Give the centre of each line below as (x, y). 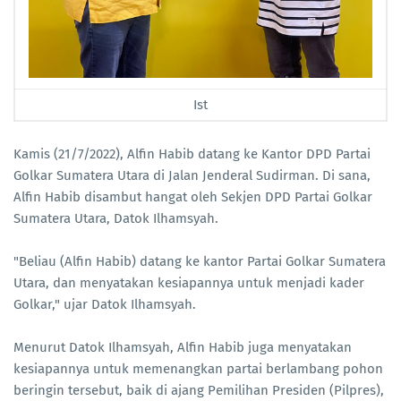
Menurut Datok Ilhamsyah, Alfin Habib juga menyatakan (183, 348)
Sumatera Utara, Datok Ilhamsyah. (118, 219)
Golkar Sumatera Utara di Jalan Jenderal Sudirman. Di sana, (192, 176)
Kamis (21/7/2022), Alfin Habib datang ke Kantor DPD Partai (192, 154)
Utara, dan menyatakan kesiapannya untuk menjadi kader (189, 283)
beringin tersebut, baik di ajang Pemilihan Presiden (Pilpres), (199, 391)
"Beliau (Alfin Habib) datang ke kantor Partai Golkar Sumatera (200, 262)
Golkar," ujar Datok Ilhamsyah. (107, 305)
